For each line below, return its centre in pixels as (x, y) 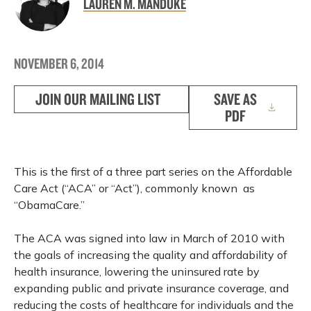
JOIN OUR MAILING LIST (98, 99)
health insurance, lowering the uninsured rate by (137, 271)
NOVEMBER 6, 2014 (59, 63)
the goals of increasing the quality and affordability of (151, 255)
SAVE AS (236, 99)
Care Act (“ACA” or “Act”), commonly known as (134, 188)
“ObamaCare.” (49, 205)
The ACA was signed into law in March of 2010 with (149, 238)
